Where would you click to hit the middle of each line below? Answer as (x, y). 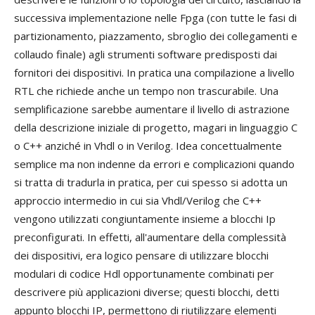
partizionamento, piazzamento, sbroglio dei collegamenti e (156, 36)
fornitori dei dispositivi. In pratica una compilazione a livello (154, 73)
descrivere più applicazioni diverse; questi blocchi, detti (147, 292)
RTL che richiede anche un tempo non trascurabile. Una (146, 91)
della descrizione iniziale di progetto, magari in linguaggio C (156, 128)
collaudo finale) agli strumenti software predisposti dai (146, 54)
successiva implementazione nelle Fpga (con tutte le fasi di (155, 18)
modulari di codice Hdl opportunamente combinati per (144, 274)
